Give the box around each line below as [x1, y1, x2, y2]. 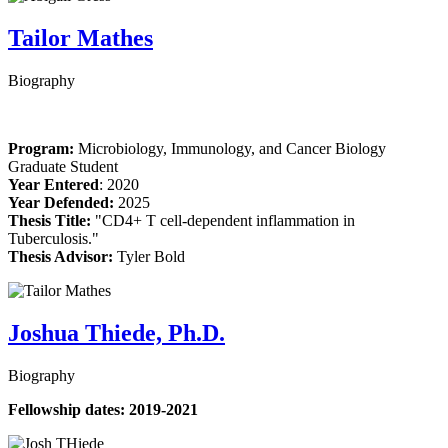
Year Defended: [8, 194, 114, 212]
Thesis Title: [8, 212, 95, 230]
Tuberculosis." [8, 230, 99, 248]
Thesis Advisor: [8, 248, 113, 266]
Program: [8, 140, 74, 158]
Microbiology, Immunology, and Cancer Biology [78, 140, 386, 158]
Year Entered [8, 176, 99, 194]
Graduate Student [8, 158, 118, 176]
